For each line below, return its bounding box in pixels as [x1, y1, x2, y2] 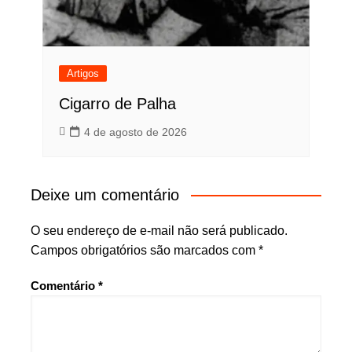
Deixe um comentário [30, 186, 179, 204]
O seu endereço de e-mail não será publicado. [30, 224, 288, 238]
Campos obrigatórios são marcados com [30, 244, 258, 258]
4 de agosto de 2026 [83, 126, 187, 139]
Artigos [66, 68, 99, 80]
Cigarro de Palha [58, 95, 176, 113]
